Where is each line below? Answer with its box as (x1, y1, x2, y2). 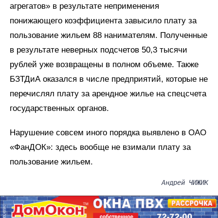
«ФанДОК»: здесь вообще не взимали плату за (10, 142, 191, 152)
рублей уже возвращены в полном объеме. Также (10, 59, 199, 69)
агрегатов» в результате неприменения (10, 1, 159, 11)
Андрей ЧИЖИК (162, 178, 208, 186)
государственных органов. (10, 103, 109, 113)
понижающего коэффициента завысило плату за (10, 16, 197, 25)
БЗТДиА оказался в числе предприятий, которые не (10, 74, 208, 84)
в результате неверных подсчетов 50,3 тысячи (10, 45, 187, 54)
